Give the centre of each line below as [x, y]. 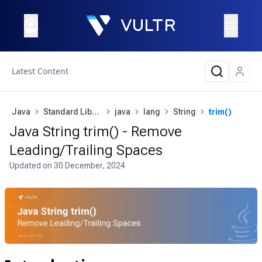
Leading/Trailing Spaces [86, 150]
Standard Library [96, 112]
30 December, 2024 [89, 166]
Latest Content [40, 71]
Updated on [32, 166]
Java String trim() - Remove [96, 132]
